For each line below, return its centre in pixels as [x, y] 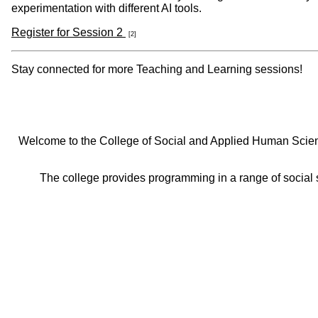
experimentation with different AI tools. [108, 8]
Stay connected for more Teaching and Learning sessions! [157, 69]
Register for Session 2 [68, 32]
